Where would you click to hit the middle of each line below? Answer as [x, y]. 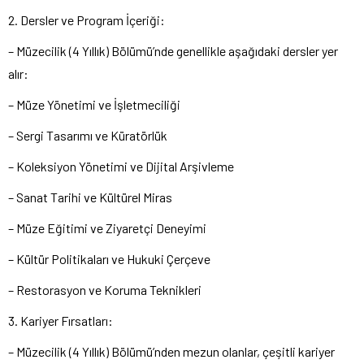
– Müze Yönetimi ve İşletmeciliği [94, 104]
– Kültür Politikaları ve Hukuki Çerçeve [109, 258]
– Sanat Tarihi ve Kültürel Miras [90, 197]
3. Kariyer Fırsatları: [61, 320]
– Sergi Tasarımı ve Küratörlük [88, 135]
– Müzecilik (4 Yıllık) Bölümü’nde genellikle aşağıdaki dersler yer [173, 50]
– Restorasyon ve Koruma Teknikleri [105, 289]
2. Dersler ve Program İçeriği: [87, 19]
